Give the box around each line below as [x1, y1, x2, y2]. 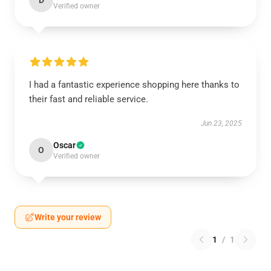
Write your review [34, 212, 101, 222]
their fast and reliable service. [29, 94, 148, 105]
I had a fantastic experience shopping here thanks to [29, 79, 240, 90]
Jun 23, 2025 [201, 119, 242, 128]
